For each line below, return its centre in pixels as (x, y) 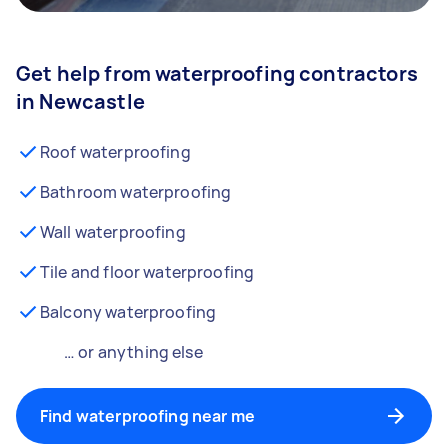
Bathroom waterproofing (136, 192)
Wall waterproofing (113, 232)
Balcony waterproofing (128, 312)
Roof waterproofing (115, 152)
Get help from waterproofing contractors (217, 73)
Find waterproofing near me (147, 416)
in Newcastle (80, 101)
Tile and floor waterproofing (147, 272)
